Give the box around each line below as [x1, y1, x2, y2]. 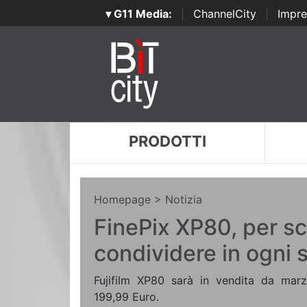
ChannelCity [193, 7, 256, 21]
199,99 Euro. [94, 290, 159, 304]
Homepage [94, 193, 151, 206]
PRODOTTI [128, 132, 206, 150]
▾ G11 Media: [105, 7, 172, 21]
